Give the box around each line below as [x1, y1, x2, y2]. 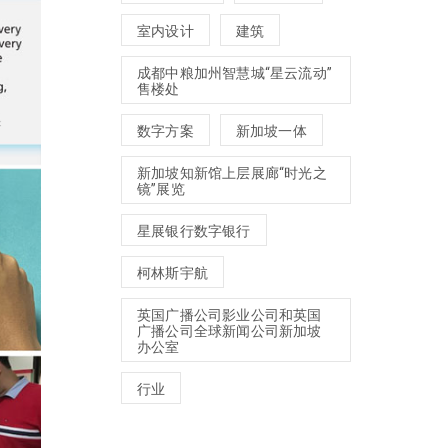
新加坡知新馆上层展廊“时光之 [137, 164, 327, 181]
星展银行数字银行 [137, 222, 251, 239]
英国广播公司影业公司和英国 [137, 306, 322, 323]
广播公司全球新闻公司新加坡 [137, 322, 322, 339]
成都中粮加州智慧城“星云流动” [137, 64, 332, 81]
